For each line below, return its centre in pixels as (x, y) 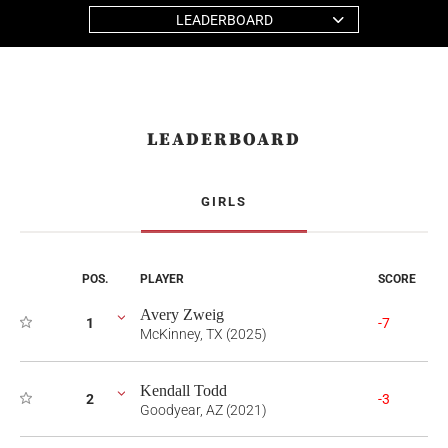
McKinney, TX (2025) (203, 334)
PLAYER (162, 279)
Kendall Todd (183, 390)
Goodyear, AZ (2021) (203, 410)
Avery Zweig (182, 314)
